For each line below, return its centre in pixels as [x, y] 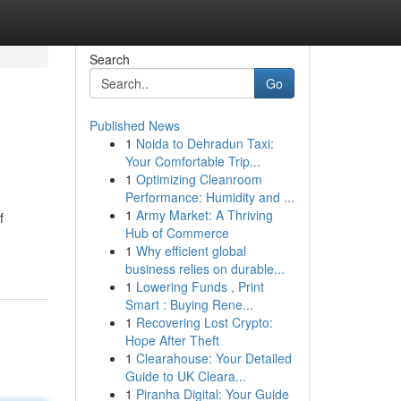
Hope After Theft [172, 340]
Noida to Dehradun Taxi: [205, 143]
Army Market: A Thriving [204, 215]
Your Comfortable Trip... [192, 161]
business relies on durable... [205, 269]
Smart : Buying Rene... [189, 304]
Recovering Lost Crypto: [204, 322]
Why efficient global [191, 251]
